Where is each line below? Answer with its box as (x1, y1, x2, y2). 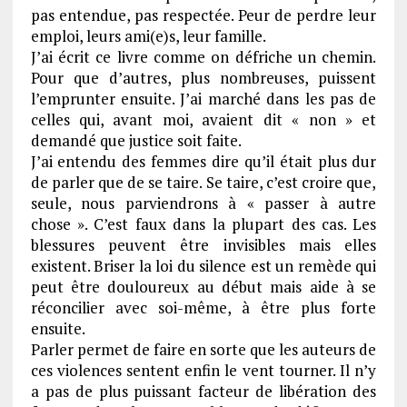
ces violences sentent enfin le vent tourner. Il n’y (30, 360, 377, 382)
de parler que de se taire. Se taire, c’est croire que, (30, 172, 377, 194)
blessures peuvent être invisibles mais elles (30, 234, 377, 256)
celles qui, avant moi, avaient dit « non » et (30, 109, 377, 131)
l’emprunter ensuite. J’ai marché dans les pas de (30, 88, 377, 110)
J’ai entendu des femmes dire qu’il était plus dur (30, 151, 377, 173)
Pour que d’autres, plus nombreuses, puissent (30, 67, 377, 89)
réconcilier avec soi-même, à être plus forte (30, 297, 377, 319)
